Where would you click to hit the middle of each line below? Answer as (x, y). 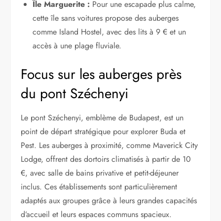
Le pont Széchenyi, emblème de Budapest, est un (102, 117)
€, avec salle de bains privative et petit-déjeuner (100, 173)
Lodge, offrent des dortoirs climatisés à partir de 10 (106, 159)
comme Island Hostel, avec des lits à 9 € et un (110, 32)
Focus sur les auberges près (101, 74)
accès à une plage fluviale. (77, 45)
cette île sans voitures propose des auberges (106, 18)
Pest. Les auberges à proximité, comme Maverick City (110, 145)
